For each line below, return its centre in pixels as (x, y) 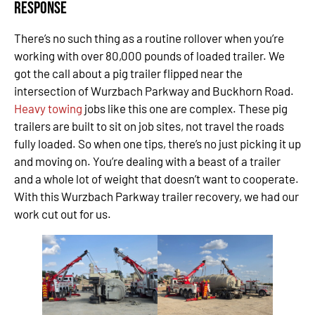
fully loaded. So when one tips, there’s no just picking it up (157, 143)
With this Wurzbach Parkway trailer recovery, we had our (156, 196)
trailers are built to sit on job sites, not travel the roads (149, 126)
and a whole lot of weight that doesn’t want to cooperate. (156, 179)
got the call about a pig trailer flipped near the (128, 73)
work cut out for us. (63, 214)
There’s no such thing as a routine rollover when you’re (149, 38)
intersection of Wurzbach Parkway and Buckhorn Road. (154, 91)
